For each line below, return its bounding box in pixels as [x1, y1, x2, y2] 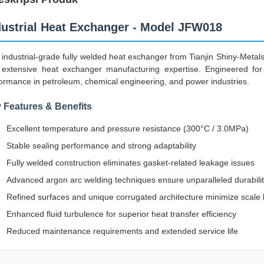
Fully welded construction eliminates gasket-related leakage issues [6, 158, 255, 167]
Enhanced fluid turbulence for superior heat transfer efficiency [6, 209, 236, 219]
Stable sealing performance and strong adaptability [6, 141, 196, 150]
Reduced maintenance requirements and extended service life [6, 226, 238, 236]
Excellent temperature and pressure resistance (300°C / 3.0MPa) [6, 124, 249, 133]
